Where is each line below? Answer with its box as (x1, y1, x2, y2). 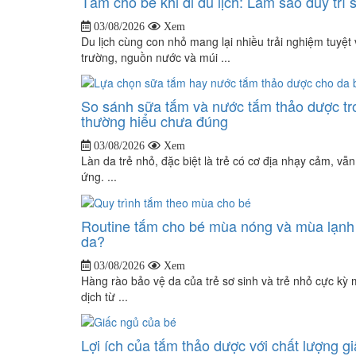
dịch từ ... (81, 288, 128, 304)
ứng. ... (81, 168, 117, 185)
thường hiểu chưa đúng (81, 110, 228, 132)
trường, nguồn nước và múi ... (81, 48, 230, 65)
